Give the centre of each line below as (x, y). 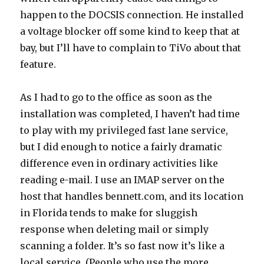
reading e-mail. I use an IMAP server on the (123, 180)
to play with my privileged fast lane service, (124, 130)
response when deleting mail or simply (115, 229)
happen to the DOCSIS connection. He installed (132, 15)
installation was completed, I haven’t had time (130, 114)
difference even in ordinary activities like (119, 163)
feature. (38, 64)
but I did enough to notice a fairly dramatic (121, 147)
